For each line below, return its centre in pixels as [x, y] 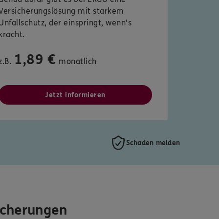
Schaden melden [153, 143]
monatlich [78, 62]
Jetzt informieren [75, 95]
